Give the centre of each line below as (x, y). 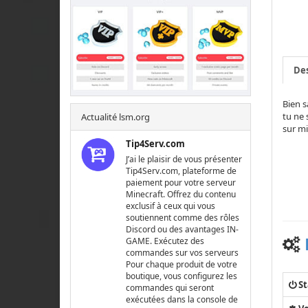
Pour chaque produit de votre (182, 265)
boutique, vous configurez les (182, 276)
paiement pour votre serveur (181, 183)
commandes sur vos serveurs (183, 253)
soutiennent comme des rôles (183, 218)
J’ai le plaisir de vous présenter (184, 159)
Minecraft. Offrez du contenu (181, 195)
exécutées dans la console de (182, 300)
